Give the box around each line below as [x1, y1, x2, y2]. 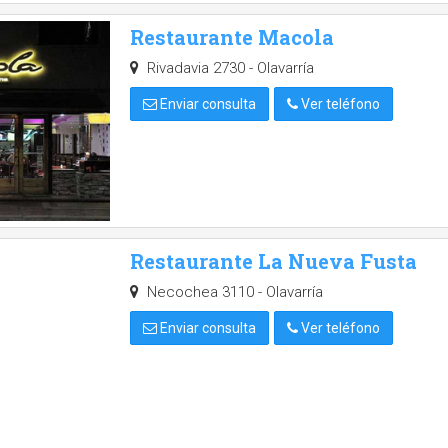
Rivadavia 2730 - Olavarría [142, 59, 314, 77]
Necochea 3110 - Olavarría [142, 283, 323, 301]
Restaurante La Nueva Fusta [130, 248, 417, 274]
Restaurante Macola [130, 24, 334, 50]
